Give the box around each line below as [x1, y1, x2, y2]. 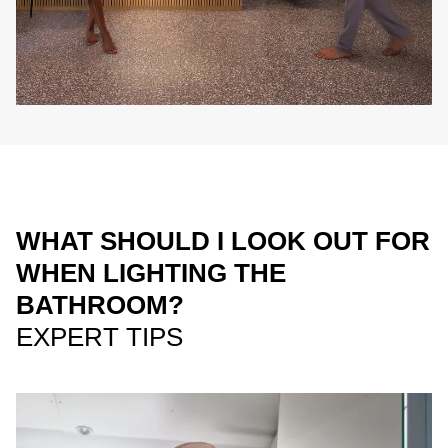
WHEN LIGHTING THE [16, 258, 286, 288]
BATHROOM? [16, 290, 184, 320]
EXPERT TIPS [16, 322, 183, 352]
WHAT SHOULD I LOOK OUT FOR [16, 226, 430, 256]
